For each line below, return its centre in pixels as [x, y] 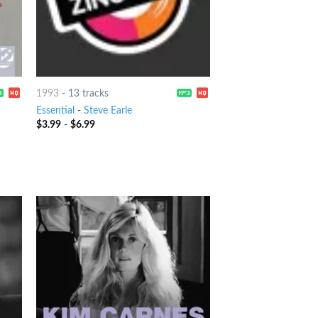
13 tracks [88, 93]
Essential [55, 111]
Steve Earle [108, 111]
